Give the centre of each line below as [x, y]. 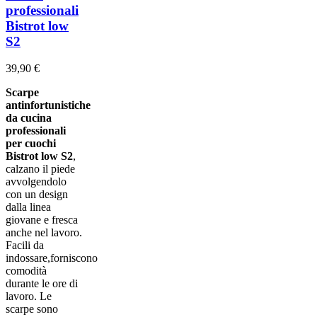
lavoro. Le [29, 296]
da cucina [29, 118]
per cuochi [31, 144]
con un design [37, 195]
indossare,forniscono [52, 258]
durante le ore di [42, 284]
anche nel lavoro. [44, 233]
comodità [26, 271]
